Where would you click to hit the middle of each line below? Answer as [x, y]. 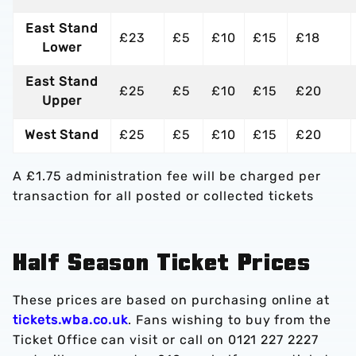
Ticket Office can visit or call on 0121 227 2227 [166, 340]
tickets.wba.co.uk [71, 320]
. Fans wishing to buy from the [230, 320]
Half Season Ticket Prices [162, 261]
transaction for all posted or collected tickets [164, 196]
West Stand [62, 135]
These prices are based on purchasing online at [172, 300]
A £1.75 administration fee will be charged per [167, 176]
